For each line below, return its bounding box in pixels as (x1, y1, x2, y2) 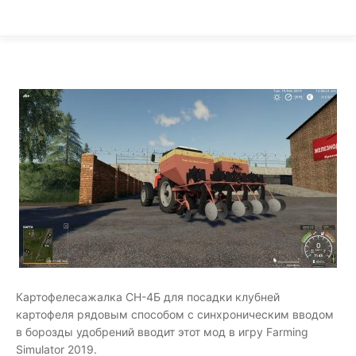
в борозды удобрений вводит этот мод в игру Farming (16, 325, 308, 339)
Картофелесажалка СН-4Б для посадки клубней (16, 290, 280, 304)
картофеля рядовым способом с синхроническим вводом (16, 308, 334, 321)
